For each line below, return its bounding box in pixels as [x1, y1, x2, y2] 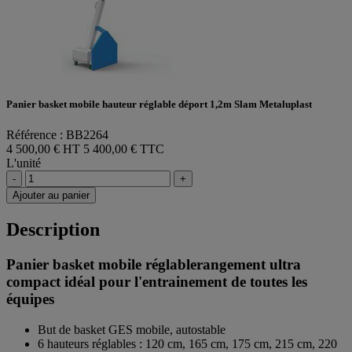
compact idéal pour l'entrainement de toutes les [6, 273, 307, 291]
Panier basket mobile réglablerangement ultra [6, 256, 301, 273]
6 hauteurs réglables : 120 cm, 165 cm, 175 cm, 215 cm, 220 [38, 336, 337, 350]
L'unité [6, 156, 41, 170]
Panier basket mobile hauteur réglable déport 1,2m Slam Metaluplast [6, 98, 312, 111]
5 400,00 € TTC [83, 142, 164, 156]
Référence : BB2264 [6, 128, 108, 142]
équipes [6, 291, 54, 308]
